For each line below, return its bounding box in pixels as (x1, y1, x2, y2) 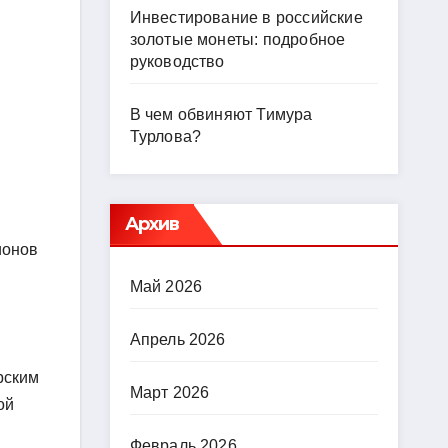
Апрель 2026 (129, 331, 226, 348)
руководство (129, 53, 225, 70)
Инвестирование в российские (129, 9, 363, 26)
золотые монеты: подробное (129, 31, 346, 48)
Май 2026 (129, 278, 203, 295)
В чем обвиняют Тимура (129, 106, 313, 123)
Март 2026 (129, 384, 210, 401)
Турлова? (129, 128, 202, 145)
